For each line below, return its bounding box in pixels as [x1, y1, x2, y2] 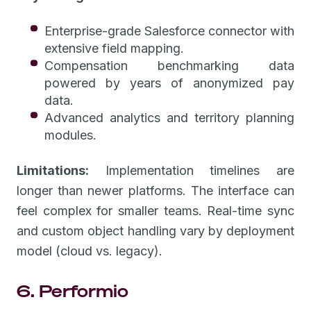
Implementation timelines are [89, 162, 294, 178]
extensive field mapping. [44, 40, 184, 56]
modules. [44, 127, 96, 142]
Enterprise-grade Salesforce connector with [44, 23, 294, 38]
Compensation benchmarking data [44, 58, 294, 73]
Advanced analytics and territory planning [44, 110, 294, 125]
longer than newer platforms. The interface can [17, 183, 294, 198]
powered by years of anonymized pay [44, 75, 294, 90]
